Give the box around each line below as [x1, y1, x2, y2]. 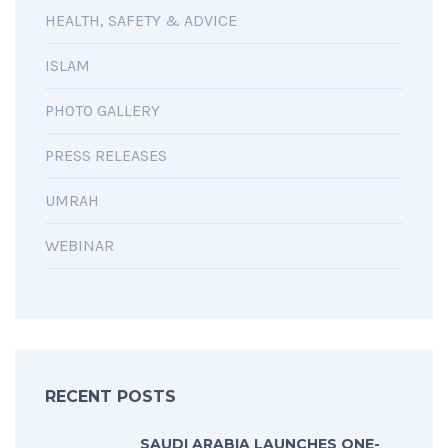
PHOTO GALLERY [45, 101, 160, 121]
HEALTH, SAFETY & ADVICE [45, 11, 237, 31]
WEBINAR [45, 236, 114, 256]
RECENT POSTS [45, 387, 176, 407]
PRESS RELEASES [45, 146, 167, 166]
